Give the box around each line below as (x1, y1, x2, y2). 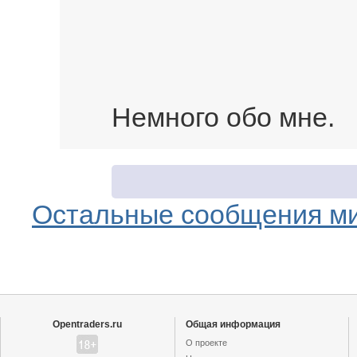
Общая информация (186, 319, 281, 330)
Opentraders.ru (53, 319, 123, 330)
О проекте (186, 338, 228, 347)
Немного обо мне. (112, 102, 335, 132)
